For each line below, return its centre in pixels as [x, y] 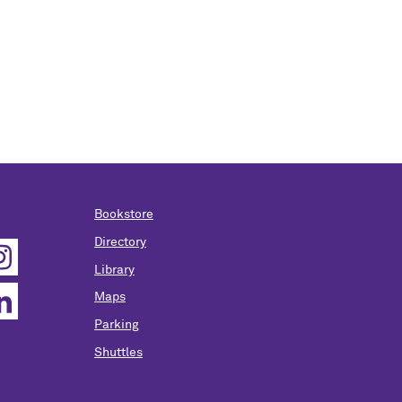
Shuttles [118, 352]
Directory [120, 242]
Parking [117, 325]
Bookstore [124, 214]
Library [114, 270]
